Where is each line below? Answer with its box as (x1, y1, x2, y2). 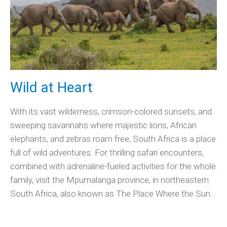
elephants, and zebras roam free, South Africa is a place (10, 134, 216, 144)
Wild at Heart (10, 79, 93, 96)
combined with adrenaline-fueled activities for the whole (10, 161, 216, 172)
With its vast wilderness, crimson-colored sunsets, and (10, 106, 212, 117)
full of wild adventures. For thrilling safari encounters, (10, 147, 204, 158)
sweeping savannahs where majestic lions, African (10, 120, 197, 131)
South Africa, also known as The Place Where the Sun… (10, 188, 216, 199)
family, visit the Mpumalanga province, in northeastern (10, 175, 209, 185)
